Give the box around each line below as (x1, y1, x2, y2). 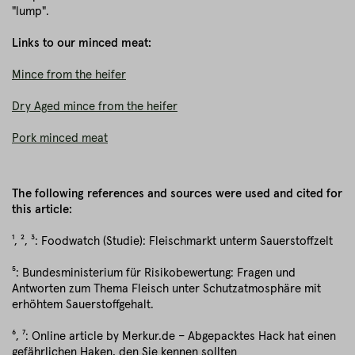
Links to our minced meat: (12, 37, 151, 49)
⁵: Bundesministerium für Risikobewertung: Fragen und (12, 267, 296, 279)
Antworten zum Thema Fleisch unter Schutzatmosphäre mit (12, 283, 321, 295)
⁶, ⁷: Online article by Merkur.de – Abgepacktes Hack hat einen (12, 330, 336, 342)
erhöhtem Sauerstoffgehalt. (12, 299, 154, 311)
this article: (12, 204, 72, 216)
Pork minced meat (12, 132, 108, 144)
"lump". (12, 6, 49, 17)
